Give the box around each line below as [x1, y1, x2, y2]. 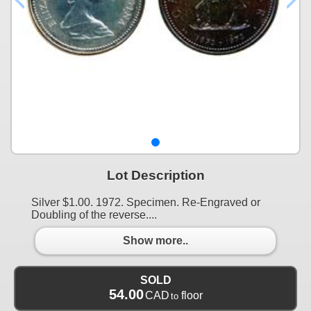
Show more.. [123, 235, 188, 247]
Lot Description [106, 167, 205, 183]
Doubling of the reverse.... [31, 208, 157, 221]
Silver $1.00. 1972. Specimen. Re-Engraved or [31, 196, 260, 208]
